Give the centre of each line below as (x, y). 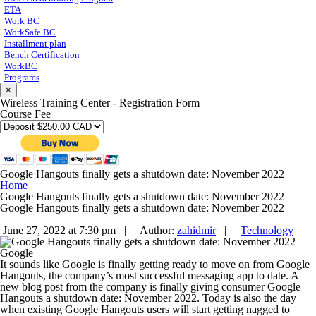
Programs (22, 78)
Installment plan (35, 44)
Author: (156, 231)
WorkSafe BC (30, 32)
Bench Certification (42, 55)
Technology (267, 231)
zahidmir (196, 231)
